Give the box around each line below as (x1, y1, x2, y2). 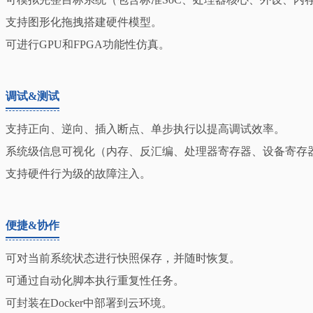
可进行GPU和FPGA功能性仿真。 (6, 38, 170, 50)
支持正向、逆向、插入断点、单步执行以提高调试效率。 (6, 122, 285, 135)
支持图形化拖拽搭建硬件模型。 (6, 15, 162, 28)
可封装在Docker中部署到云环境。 (6, 296, 173, 309)
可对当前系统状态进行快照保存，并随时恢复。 (6, 252, 240, 264)
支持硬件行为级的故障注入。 (6, 167, 151, 180)
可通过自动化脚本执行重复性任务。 (6, 274, 184, 286)
